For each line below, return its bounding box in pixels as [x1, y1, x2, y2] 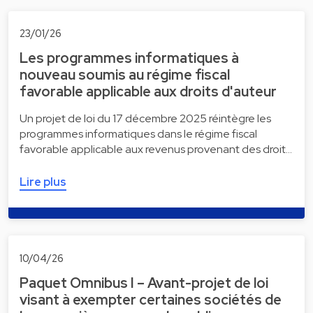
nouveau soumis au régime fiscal [20, 66, 230, 85]
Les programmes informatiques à [20, 49, 239, 68]
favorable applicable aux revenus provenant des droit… [20, 142, 292, 157]
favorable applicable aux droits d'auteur [20, 82, 277, 101]
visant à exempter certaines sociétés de [20, 290, 282, 309]
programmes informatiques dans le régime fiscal [20, 126, 257, 142]
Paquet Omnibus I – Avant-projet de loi [20, 273, 268, 292]
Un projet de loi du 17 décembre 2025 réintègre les [20, 111, 271, 126]
